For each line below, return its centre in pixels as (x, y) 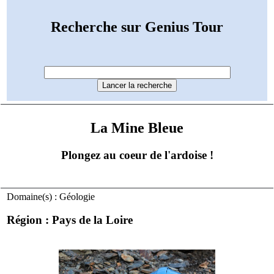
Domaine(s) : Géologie (51, 196)
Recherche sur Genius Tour (137, 27)
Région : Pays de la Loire (70, 220)
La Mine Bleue (137, 128)
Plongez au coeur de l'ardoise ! (137, 155)
